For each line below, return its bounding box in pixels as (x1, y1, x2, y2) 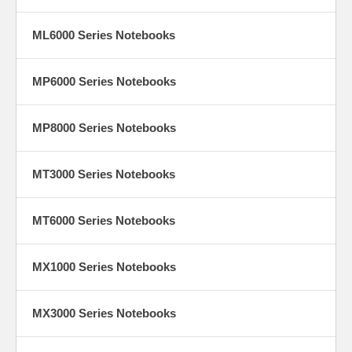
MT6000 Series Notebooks (32, 213, 175, 227)
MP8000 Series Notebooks (32, 120, 176, 134)
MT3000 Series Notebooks (32, 167, 175, 181)
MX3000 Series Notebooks (32, 306, 176, 320)
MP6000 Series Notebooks (32, 74, 176, 88)
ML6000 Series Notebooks (32, 27, 175, 42)
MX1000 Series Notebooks (32, 259, 176, 273)
